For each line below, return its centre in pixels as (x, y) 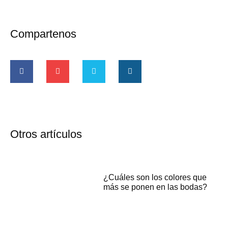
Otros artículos (46, 134)
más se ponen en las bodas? (155, 187)
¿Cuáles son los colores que (155, 178)
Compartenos (43, 34)
